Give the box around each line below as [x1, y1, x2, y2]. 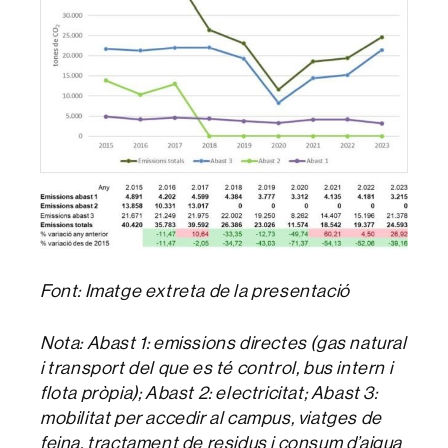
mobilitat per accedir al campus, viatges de [40, 405, 382, 429]
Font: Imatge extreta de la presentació [40, 278, 350, 302]
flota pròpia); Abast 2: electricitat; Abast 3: [40, 380, 378, 404]
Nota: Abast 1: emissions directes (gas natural [40, 330, 407, 354]
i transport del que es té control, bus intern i [40, 355, 393, 379]
